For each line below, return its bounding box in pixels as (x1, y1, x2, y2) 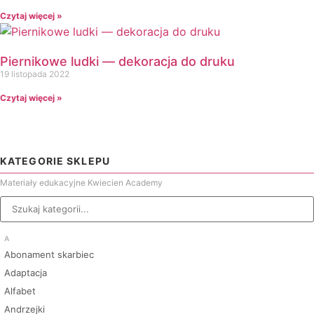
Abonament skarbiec (4, 249, 94, 260)
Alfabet (4, 285, 36, 296)
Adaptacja (4, 267, 47, 278)
